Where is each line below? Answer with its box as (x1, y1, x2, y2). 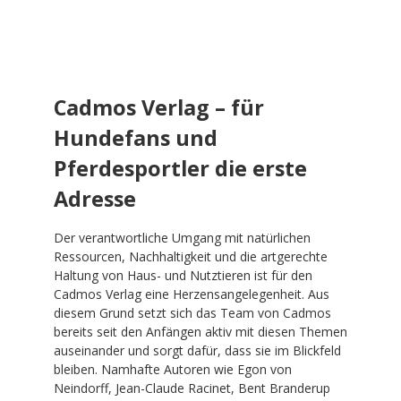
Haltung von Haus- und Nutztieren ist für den (54, 266, 312, 284)
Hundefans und (54, 123, 218, 152)
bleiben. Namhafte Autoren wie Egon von (54, 360, 292, 378)
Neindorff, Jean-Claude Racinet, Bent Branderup (54, 379, 330, 397)
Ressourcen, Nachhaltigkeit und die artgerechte (54, 247, 328, 265)
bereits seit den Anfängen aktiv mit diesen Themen (54, 322, 347, 340)
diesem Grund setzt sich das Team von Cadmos (54, 303, 331, 321)
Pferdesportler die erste (54, 153, 307, 183)
